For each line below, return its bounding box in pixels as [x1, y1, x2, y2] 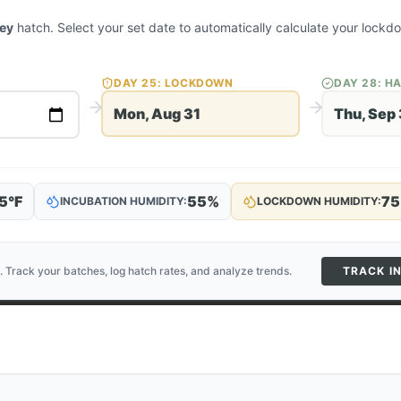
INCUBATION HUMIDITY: [60, 194, 187, 208]
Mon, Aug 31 [114, 105, 200, 123]
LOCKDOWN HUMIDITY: [257, 194, 381, 208]
